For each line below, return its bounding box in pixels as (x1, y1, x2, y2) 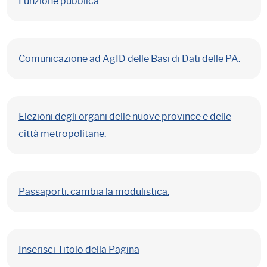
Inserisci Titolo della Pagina (18, 244, 139, 255)
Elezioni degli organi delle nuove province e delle (18, 111, 231, 122)
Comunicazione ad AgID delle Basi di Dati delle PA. (18, 53, 240, 64)
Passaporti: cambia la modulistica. (18, 186, 169, 197)
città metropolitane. (18, 128, 106, 139)
